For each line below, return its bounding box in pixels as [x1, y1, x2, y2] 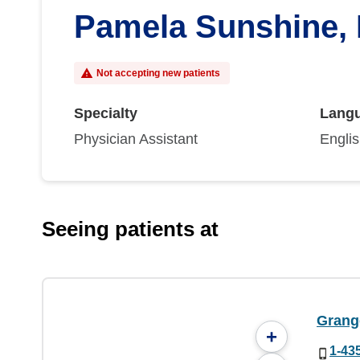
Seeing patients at [42, 217, 219, 241]
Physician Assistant [74, 131, 198, 147]
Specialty [74, 105, 137, 121]
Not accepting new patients [96, 67, 220, 79]
